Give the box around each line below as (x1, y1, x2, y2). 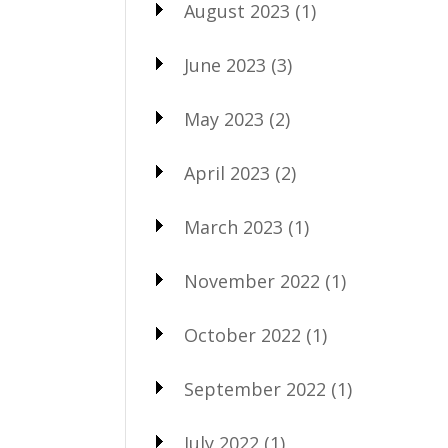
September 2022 (183, 377, 326, 402)
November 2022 (183, 269, 320, 294)
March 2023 (183, 215, 283, 240)
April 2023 (183, 161, 270, 186)
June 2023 (183, 53, 266, 78)
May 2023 (183, 107, 264, 132)
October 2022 (183, 323, 301, 348)
